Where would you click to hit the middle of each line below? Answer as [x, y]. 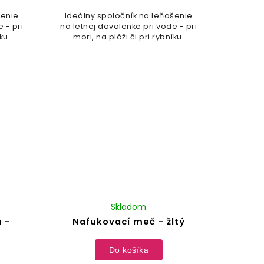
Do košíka [129, 250]
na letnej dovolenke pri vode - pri [129, 27]
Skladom [129, 207]
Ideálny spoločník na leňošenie [128, 16]
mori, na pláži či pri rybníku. [129, 37]
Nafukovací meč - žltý [128, 222]
